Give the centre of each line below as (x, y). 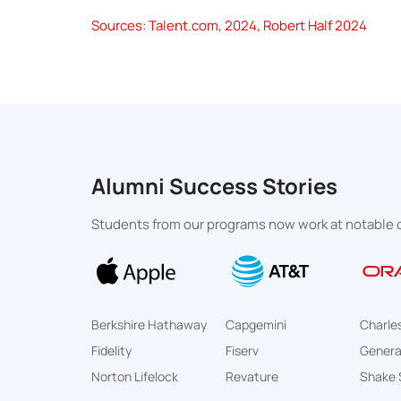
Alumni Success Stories (214, 186)
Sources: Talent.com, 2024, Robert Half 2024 (229, 26)
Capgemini (256, 324)
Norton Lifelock (135, 376)
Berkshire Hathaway (149, 324)
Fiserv (242, 350)
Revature (252, 376)
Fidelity (111, 350)
